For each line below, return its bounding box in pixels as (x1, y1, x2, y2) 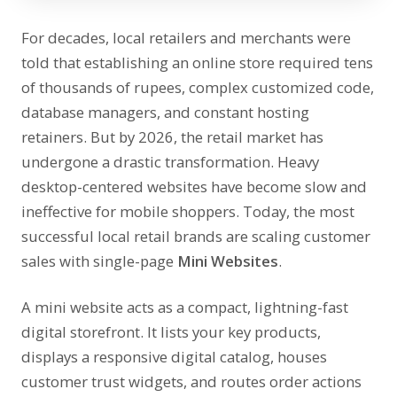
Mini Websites (177, 251, 278, 271)
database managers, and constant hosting (21, 102, 309, 122)
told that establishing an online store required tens (21, 52, 373, 73)
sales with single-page (21, 251, 177, 271)
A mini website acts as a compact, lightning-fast (21, 297, 348, 317)
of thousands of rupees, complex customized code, (21, 77, 374, 97)
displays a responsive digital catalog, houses (21, 346, 327, 367)
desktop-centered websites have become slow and (21, 176, 367, 197)
